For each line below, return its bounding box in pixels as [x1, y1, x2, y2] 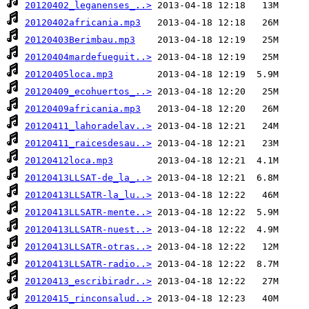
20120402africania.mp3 [25, 17, 141, 28]
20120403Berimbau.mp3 [25, 34, 135, 46]
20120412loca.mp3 [25, 155, 113, 166]
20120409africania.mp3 [25, 103, 141, 114]
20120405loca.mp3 [25, 69, 113, 80]
